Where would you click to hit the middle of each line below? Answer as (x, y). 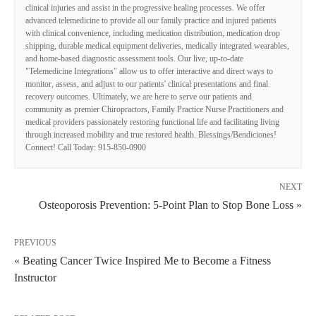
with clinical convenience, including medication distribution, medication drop (153, 34)
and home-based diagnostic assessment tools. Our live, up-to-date (134, 59)
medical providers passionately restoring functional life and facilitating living (152, 122)
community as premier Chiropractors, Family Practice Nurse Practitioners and (154, 110)
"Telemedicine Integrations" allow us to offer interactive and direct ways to (149, 72)
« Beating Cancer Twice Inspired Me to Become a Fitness (142, 261)
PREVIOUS (35, 243)
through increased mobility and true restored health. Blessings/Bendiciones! (151, 135)
